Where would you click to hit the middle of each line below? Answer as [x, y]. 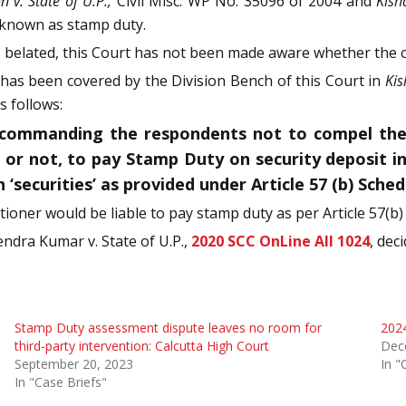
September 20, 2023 [73, 363]
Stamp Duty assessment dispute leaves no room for [168, 327]
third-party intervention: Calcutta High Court [141, 345]
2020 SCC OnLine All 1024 [280, 241]
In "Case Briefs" [60, 382]
